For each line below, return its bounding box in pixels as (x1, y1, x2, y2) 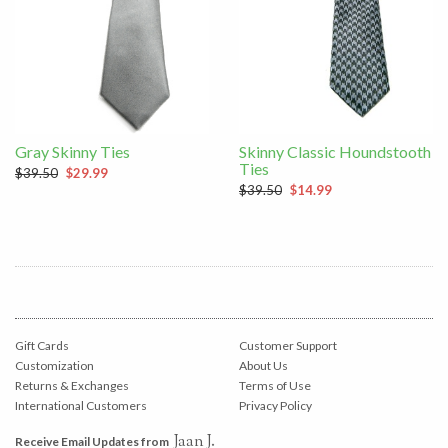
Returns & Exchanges (15, 378, 129, 393)
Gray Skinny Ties (15, 142, 130, 162)
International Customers (15, 398, 147, 413)
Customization (15, 358, 94, 373)
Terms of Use (239, 378, 311, 393)
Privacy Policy (239, 398, 312, 413)
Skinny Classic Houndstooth (239, 142, 431, 162)
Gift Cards (15, 338, 69, 353)
